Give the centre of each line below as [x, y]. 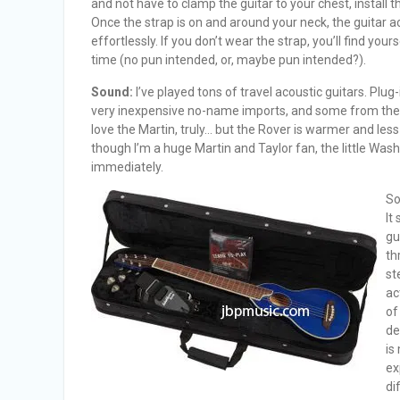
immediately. [127, 167]
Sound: [112, 92]
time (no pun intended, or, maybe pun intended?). [229, 60]
